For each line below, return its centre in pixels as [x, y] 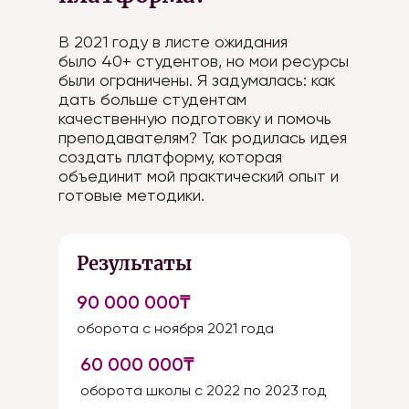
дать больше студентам [152, 99]
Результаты [134, 263]
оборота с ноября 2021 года [175, 328]
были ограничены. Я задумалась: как [197, 80]
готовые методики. [131, 195]
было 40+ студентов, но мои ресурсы [204, 61]
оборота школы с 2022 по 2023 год [203, 390]
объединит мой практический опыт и [199, 176]
